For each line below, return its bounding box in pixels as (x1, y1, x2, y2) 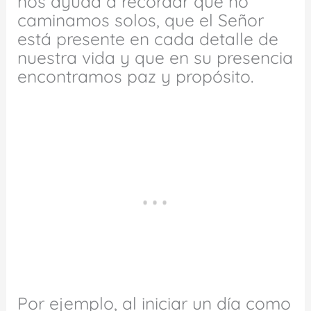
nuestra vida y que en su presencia (17, 47, 294, 69)
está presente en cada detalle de (17, 28, 279, 50)
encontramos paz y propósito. (17, 65, 254, 87)
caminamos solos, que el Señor (17, 9, 264, 31)
